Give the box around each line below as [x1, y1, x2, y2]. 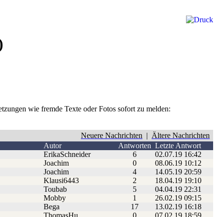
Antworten [118, 141, 153, 150]
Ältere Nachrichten [152, 131, 210, 140]
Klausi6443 [44, 176, 81, 185]
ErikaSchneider [44, 150, 93, 159]
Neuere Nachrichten [81, 131, 142, 140]
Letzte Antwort [155, 141, 201, 150]
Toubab [44, 185, 69, 194]
